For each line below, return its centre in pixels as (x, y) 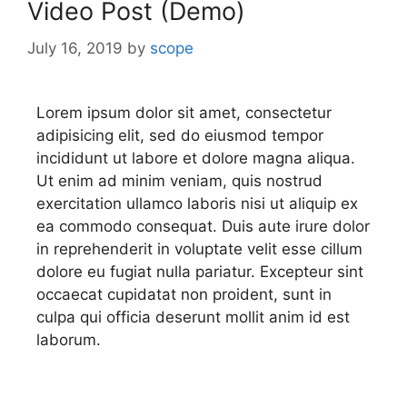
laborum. (69, 339)
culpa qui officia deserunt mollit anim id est (193, 317)
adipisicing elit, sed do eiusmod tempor (180, 135)
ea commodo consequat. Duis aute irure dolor (203, 226)
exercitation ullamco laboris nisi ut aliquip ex (197, 203)
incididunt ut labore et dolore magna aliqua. (196, 158)
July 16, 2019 (75, 48)
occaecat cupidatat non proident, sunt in (184, 294)
